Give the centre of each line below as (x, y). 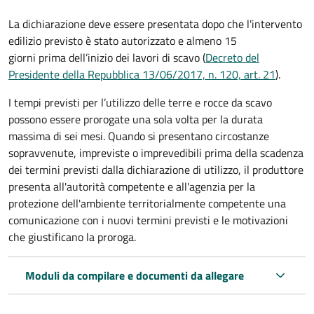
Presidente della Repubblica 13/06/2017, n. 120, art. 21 (142, 74)
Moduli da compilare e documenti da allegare (135, 275)
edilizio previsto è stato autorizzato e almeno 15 (123, 40)
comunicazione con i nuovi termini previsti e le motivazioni (148, 220)
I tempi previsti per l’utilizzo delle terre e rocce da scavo (140, 102)
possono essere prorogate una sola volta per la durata (136, 119)
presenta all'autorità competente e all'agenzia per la (132, 186)
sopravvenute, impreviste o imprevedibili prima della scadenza (156, 152)
